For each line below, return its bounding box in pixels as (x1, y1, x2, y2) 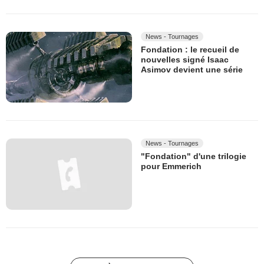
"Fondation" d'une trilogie (141, 151, 246, 161)
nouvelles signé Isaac (141, 55, 229, 65)
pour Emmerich (141, 161, 202, 171)
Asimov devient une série (141, 65, 243, 75)
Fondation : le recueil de (141, 45, 239, 55)
